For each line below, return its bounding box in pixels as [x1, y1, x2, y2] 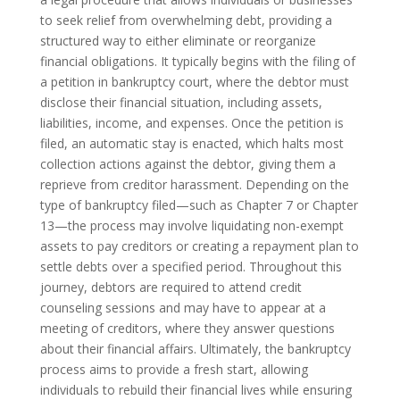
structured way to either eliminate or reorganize [39, 32, 316, 49]
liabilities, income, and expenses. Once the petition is [39, 114, 344, 131]
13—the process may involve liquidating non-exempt [39, 217, 344, 234]
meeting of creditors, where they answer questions [39, 320, 335, 337]
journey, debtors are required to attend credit [39, 279, 302, 296]
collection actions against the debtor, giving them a [39, 155, 336, 172]
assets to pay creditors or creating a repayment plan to [39, 237, 359, 254]
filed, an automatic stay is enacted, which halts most [39, 135, 344, 152]
